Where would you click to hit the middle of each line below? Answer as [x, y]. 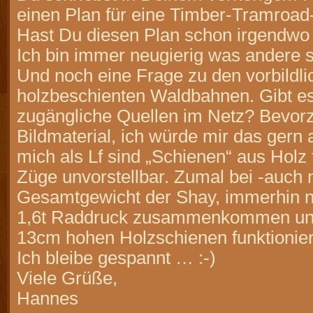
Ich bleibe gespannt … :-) [116, 258]
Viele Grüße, [67, 278]
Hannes [48, 299]
